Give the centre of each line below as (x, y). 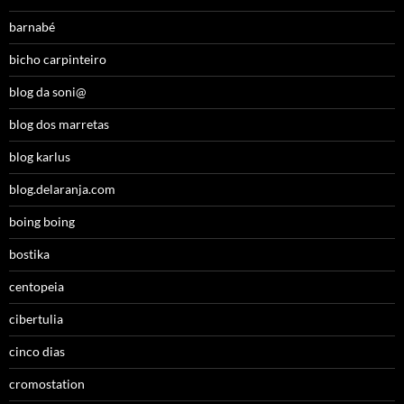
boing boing (42, 222)
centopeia (37, 287)
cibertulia (36, 319)
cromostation (47, 384)
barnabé (32, 27)
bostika (29, 254)
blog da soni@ (48, 92)
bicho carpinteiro (58, 60)
